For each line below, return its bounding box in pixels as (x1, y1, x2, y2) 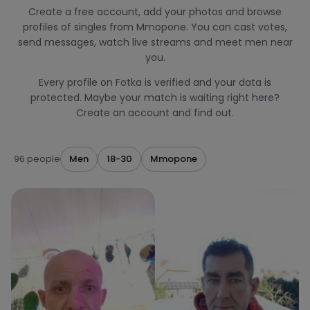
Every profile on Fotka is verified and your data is (39, 75, 271, 89)
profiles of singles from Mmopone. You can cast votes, (23, 20, 287, 34)
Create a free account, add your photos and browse (28, 5, 282, 19)
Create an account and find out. (76, 106, 234, 120)
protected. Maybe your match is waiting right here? (30, 91, 280, 104)
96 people (14, 152, 60, 165)
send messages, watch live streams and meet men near (17, 35, 293, 49)
